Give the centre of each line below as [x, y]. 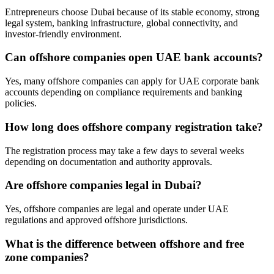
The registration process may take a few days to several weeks [124, 150]
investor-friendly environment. [63, 34]
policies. [21, 103]
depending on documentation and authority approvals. [109, 161]
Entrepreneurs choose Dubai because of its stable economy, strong [132, 12]
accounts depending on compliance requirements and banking [124, 92]
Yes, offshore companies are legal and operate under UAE [117, 209]
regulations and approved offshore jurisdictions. [96, 220]
